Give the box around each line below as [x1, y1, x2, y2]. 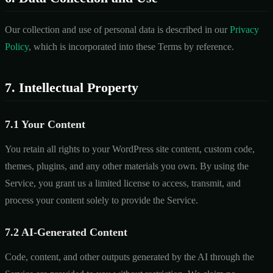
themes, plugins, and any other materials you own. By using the [5, 160, 249, 171]
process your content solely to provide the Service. [5, 194, 198, 205]
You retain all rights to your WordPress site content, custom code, [5, 143, 255, 154]
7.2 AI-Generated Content [5, 225, 127, 238]
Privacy [230, 24, 259, 35]
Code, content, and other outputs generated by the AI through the [5, 251, 254, 262]
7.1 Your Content [5, 118, 85, 130]
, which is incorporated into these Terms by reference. [29, 41, 234, 52]
